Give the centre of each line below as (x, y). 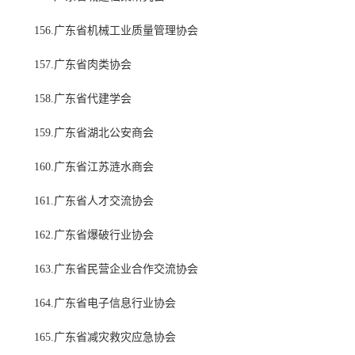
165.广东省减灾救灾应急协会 (105, 338)
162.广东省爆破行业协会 (94, 235)
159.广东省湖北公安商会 (94, 133)
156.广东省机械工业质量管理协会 (116, 31)
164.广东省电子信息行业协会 (105, 303)
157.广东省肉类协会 (83, 65)
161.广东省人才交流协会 (94, 201)
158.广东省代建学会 (83, 99)
